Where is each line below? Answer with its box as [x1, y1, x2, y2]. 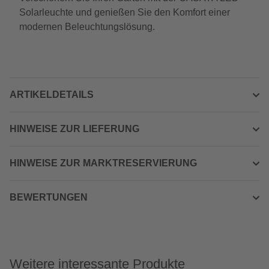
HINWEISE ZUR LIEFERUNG [10, 124, 139, 134]
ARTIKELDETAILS [10, 89, 94, 100]
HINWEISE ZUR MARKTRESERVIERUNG [10, 158, 197, 168]
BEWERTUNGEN [10, 192, 88, 202]
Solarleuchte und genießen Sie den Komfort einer [19, 7, 230, 17]
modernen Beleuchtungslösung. [19, 22, 155, 32]
